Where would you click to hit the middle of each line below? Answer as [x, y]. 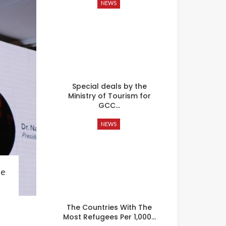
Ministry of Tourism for [109, 96]
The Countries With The [109, 207]
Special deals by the [109, 86]
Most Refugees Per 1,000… [109, 217]
